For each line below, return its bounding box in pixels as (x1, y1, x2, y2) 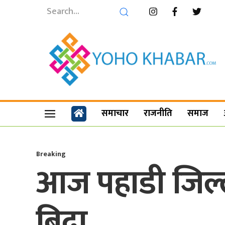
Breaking (36, 148, 66, 160)
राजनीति (144, 106, 173, 122)
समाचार (101, 106, 129, 122)
